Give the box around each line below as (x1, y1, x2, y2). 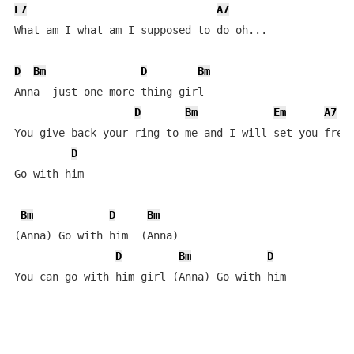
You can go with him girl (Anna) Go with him (13, 270, 286, 283)
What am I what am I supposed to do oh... (13, 24, 267, 36)
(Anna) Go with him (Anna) (13, 229, 179, 242)
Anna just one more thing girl (13, 85, 229, 98)
